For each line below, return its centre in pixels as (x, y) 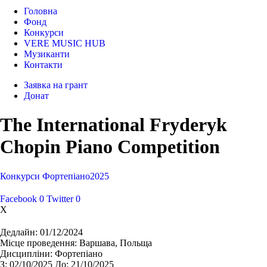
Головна (41, 11)
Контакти (43, 65)
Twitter (60, 198)
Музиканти (47, 54)
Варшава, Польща (114, 243)
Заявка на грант (56, 85)
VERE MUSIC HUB (65, 43)
